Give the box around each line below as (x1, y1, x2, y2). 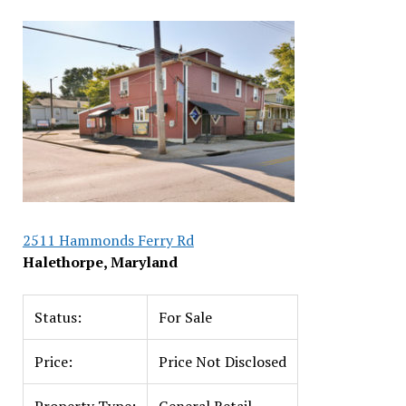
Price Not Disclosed (158, 352, 286, 372)
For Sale (158, 307, 212, 327)
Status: (34, 307, 82, 327)
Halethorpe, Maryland (22, 252, 178, 272)
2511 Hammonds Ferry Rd (22, 230, 194, 250)
